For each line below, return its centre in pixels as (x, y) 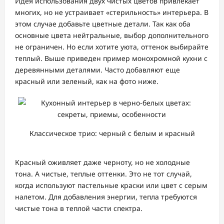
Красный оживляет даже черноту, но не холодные (102, 162)
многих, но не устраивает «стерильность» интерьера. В (112, 12)
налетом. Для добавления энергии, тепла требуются (106, 197)
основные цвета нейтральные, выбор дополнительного (112, 35)
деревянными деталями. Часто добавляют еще (97, 70)
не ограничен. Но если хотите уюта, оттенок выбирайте (112, 47)
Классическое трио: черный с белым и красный (112, 133)
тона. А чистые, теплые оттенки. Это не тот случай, (103, 174)
